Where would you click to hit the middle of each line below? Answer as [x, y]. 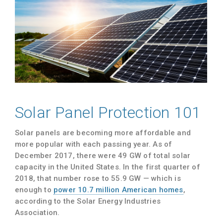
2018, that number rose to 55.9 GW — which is [98, 178]
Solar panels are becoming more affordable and [103, 133]
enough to [34, 190]
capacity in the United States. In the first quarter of [108, 167]
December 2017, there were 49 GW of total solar [103, 155]
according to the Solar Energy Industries [88, 201]
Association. [37, 212]
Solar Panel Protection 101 [108, 112]
